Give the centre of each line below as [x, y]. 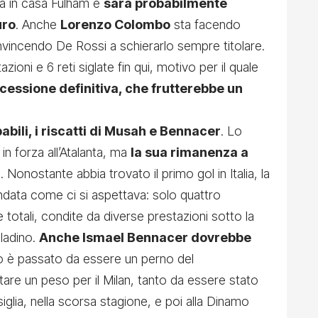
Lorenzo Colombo [115, 24]
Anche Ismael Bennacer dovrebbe [145, 237]
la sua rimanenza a [190, 152]
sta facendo [205, 24]
